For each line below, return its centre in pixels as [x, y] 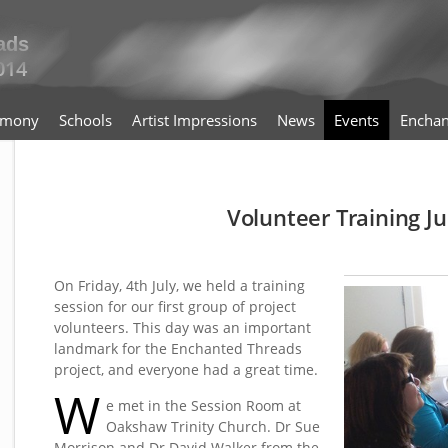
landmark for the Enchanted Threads [178, 348]
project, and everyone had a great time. [186, 369]
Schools [85, 120]
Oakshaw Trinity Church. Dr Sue [213, 426]
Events [356, 120]
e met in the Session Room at [203, 405]
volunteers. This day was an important [182, 327]
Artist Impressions [194, 120]
